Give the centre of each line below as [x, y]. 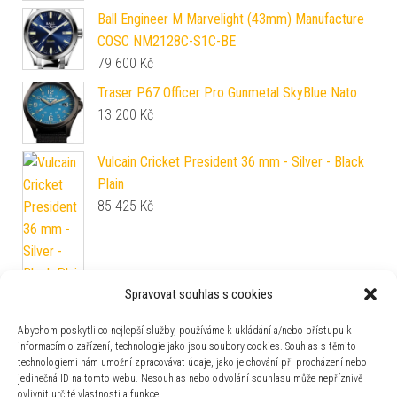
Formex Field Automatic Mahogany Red [206, 303]
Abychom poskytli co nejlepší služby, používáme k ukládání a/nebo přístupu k [185, 331]
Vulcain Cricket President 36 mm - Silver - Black [231, 161]
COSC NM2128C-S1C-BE [167, 41]
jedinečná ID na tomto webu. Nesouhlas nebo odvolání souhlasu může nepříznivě [190, 378]
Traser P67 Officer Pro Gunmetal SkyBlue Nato [227, 92]
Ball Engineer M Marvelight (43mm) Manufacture [231, 19]
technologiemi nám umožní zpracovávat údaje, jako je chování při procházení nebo [192, 362]
